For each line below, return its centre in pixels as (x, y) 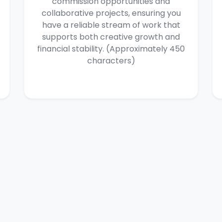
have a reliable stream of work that (111, 25)
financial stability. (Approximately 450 (111, 49)
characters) (111, 61)
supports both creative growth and (111, 37)
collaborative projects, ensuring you (111, 13)
